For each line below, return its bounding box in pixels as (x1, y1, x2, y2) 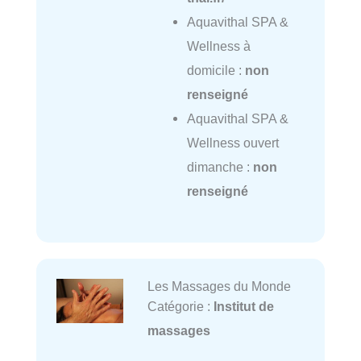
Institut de (213, 299, 274, 314)
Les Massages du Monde (147, 279, 291, 294)
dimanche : (186, 159, 253, 174)
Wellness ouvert (186, 135, 279, 150)
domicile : (186, 62, 245, 77)
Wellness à (186, 38, 251, 53)
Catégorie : (147, 299, 214, 314)
